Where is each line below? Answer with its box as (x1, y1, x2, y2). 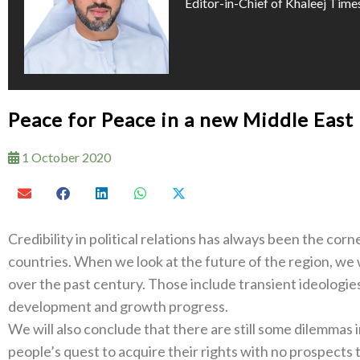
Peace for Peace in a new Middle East (8, 108, 354, 131)
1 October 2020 (19, 149, 111, 165)
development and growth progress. (8, 297, 228, 315)
